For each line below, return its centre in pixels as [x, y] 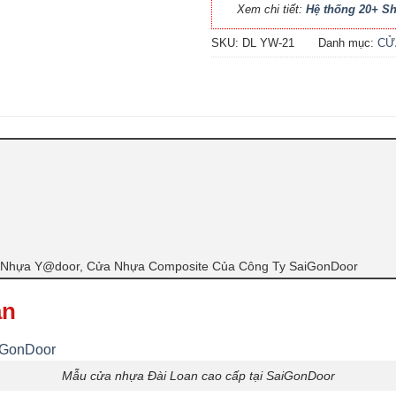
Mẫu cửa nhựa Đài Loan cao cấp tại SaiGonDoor [198, 375]
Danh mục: [348, 42]
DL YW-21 [268, 42]
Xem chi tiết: [271, 9]
